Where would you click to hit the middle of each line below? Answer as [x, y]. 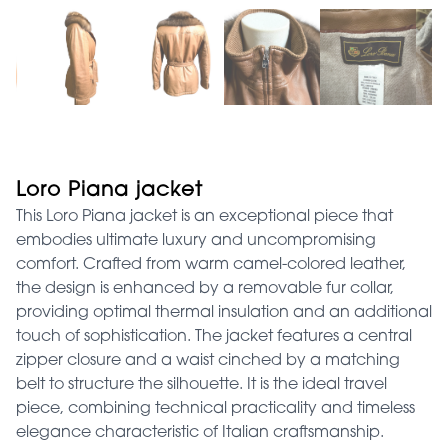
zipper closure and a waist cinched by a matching [208, 360]
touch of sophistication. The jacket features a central [214, 336]
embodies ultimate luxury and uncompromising [196, 240]
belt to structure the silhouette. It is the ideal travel [201, 384]
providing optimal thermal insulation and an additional [224, 312]
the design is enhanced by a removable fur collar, [205, 288]
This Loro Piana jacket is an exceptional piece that [204, 216]
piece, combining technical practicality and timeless [215, 408]
